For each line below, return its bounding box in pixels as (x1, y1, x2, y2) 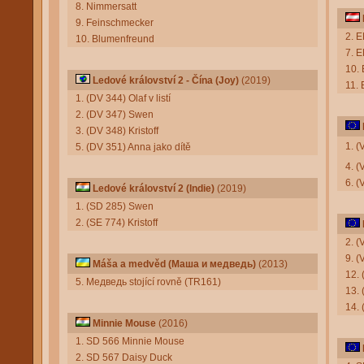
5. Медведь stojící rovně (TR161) (76, 276, 221, 288)
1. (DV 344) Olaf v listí (76, 93, 171, 104)
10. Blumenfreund (76, 33, 154, 45)
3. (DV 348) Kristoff (76, 125, 158, 136)
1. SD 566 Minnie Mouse (76, 336, 184, 347)
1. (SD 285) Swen (76, 201, 154, 212)
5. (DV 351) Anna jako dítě (76, 141, 191, 153)
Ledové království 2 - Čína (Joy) (93, 75, 239, 86)
